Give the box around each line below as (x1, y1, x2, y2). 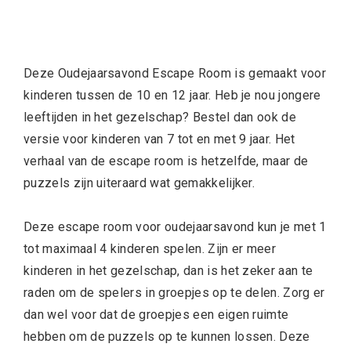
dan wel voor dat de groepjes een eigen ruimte (24, 307, 289, 322)
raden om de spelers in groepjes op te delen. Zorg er (24, 285, 325, 300)
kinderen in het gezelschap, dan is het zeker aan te (24, 263, 313, 278)
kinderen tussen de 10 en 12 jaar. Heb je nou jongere (24, 88, 321, 103)
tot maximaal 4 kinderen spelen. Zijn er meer (24, 241, 277, 256)
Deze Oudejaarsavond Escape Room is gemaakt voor (24, 66, 327, 81)
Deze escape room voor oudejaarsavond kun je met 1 (24, 219, 327, 234)
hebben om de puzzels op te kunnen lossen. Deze (24, 329, 310, 344)
